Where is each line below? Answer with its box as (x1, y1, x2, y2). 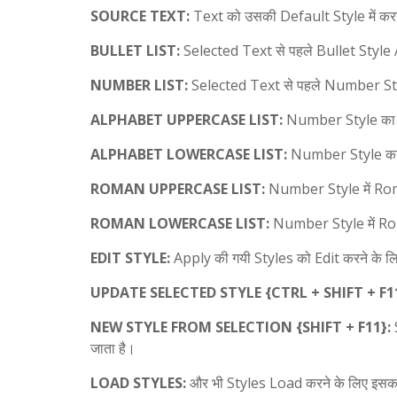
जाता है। (90, 339, 136, 359)
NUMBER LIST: (90, 75, 188, 96)
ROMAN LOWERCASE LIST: (90, 214, 269, 234)
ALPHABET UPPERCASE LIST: (90, 110, 283, 130)
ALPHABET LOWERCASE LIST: (90, 144, 287, 165)
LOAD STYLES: (90, 373, 186, 393)
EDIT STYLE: (90, 248, 170, 269)
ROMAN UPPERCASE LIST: (90, 179, 265, 199)
